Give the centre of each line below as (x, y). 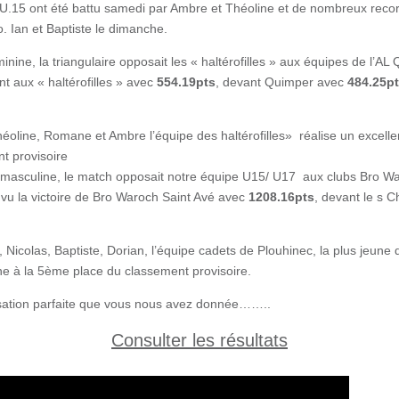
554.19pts (186, 81)
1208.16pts (281, 196)
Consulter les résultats (199, 340)
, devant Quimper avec (281, 81)
